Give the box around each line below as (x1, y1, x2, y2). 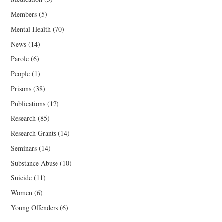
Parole (11, 54, 29, 63)
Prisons (11, 83, 32, 93)
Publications (11, 98, 46, 108)
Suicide (11, 172, 32, 182)
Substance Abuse (11, 158, 58, 167)
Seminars (11, 143, 37, 153)
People (11, 68, 30, 78)
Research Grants (11, 128, 56, 138)
